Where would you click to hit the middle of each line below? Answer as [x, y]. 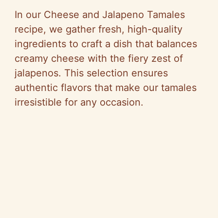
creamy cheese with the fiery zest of [99, 58]
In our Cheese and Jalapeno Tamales [100, 14]
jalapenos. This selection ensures [91, 73]
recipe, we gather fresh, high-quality [99, 29]
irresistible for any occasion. [79, 102]
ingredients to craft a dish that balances [106, 44]
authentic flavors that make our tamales [106, 87]
